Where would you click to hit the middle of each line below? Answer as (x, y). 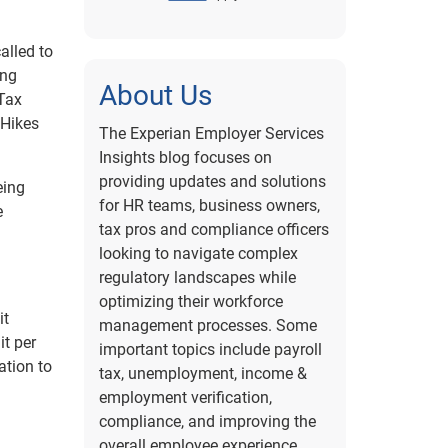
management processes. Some (207, 325)
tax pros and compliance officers (213, 229)
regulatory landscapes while (197, 277)
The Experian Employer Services (211, 133)
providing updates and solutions (212, 181)
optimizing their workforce (190, 301)
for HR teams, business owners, (209, 205)
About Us (155, 95)
